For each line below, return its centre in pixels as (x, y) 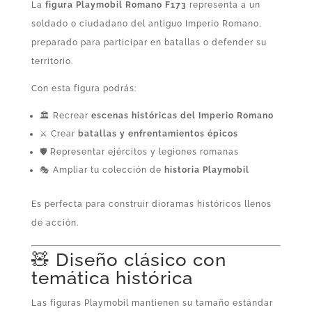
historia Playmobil (206, 170)
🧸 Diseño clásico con (128, 259)
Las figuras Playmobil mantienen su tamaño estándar (152, 303)
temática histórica (112, 278)
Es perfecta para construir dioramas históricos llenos (151, 204)
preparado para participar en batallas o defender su (149, 42)
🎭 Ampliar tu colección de (102, 170)
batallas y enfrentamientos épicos (158, 133)
